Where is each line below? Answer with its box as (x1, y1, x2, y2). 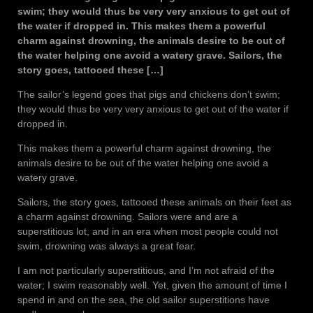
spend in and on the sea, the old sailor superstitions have (17, 293, 270, 305)
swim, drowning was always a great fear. (17, 240, 196, 252)
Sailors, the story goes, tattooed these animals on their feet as (17, 196, 291, 208)
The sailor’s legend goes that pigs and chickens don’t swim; (17, 88, 280, 100)
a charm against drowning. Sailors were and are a (17, 210, 238, 222)
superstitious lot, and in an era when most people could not (17, 225, 278, 237)
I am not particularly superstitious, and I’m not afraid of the (17, 264, 275, 276)
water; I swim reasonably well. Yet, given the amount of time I (17, 279, 287, 291)
